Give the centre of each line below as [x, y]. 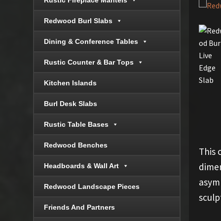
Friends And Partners [80, 207]
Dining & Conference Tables [91, 42]
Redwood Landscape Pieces [92, 187]
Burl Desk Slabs [71, 104]
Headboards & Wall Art [82, 166]
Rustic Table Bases [76, 125]
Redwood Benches [76, 145]
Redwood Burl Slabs [78, 21]
